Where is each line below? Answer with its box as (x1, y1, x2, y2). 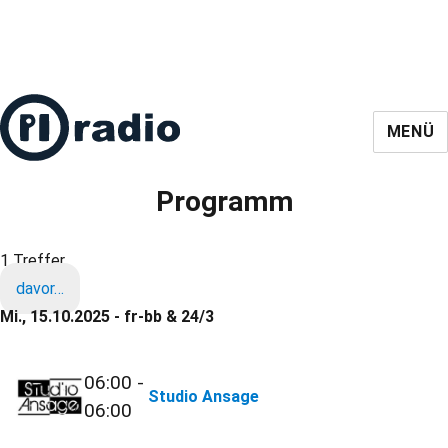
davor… (16, 279, 64, 298)
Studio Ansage (148, 387, 260, 407)
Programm (155, 185, 293, 218)
